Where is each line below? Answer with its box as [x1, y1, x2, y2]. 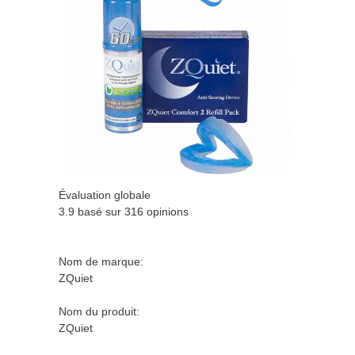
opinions [143, 205, 189, 219]
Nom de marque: [59, 255, 143, 269]
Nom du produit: [59, 305, 139, 319]
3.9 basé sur [59, 205, 124, 219]
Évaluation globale [59, 189, 151, 202]
